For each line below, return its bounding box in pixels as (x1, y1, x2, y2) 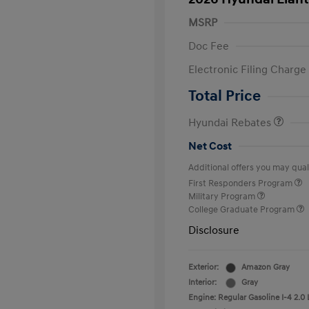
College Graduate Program (188, 204, 297, 215)
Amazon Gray (241, 262, 290, 272)
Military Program (188, 191, 257, 202)
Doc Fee (188, 39, 229, 53)
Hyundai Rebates (188, 116, 274, 130)
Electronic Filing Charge (188, 63, 306, 77)
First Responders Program (188, 178, 295, 189)
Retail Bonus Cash (223, 80, 299, 91)
